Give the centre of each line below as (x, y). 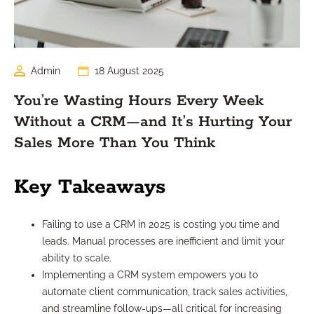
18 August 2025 (129, 71)
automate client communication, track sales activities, (165, 292)
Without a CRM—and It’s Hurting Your (153, 122)
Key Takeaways (90, 187)
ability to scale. (77, 258)
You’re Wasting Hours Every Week (139, 101)
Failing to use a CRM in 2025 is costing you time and (161, 225)
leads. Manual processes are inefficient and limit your (163, 241)
